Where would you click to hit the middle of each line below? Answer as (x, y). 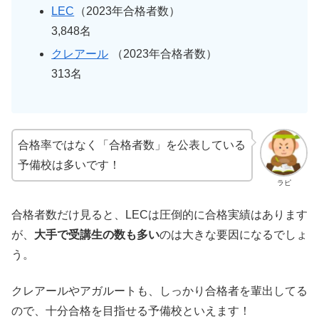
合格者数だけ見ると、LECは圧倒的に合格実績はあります (159, 215)
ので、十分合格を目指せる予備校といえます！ (131, 310)
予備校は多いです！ (69, 165)
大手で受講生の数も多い (97, 235)
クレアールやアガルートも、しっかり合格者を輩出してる (159, 291)
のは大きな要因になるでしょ (234, 235)
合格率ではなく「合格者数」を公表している (132, 145)
